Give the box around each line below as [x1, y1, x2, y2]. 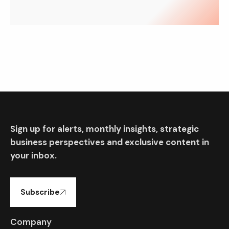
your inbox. [10, 149, 57, 161]
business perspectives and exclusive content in [10, 136, 209, 148]
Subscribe [20, 187, 60, 197]
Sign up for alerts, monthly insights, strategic [10, 123, 199, 134]
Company [10, 216, 52, 227]
